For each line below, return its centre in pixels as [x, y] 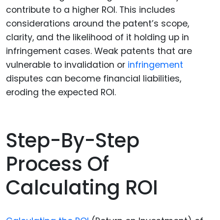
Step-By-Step [73, 141]
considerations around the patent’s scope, [97, 23]
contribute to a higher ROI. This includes [91, 10]
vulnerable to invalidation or [66, 65]
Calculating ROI [82, 188]
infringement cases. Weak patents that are [99, 51]
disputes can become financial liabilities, [94, 78]
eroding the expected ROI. [61, 92]
